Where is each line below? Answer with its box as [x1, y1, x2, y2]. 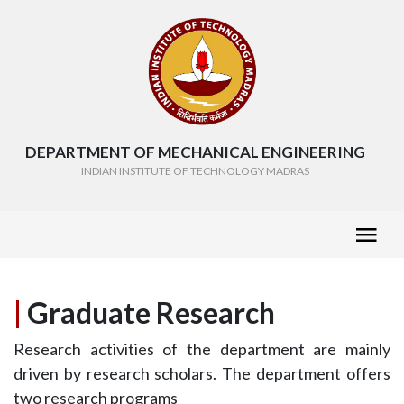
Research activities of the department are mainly [14, 339, 390, 360]
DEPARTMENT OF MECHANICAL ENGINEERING [24, 142, 365, 162]
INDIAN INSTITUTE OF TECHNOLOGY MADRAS [80, 164, 309, 179]
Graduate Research [22, 295, 275, 331]
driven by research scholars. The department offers [14, 363, 390, 384]
